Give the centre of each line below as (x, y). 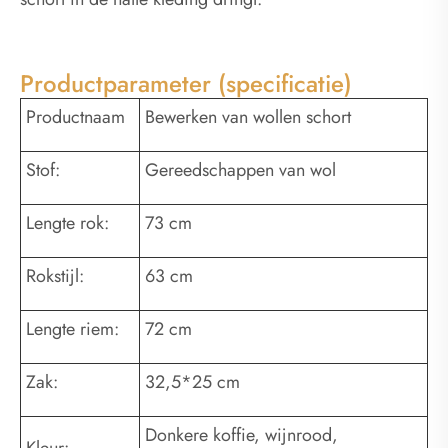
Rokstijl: (55, 276)
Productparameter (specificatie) (186, 84)
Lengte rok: (67, 223)
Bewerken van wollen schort (248, 117)
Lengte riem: (72, 329)
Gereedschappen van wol (240, 170)
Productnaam (75, 117)
